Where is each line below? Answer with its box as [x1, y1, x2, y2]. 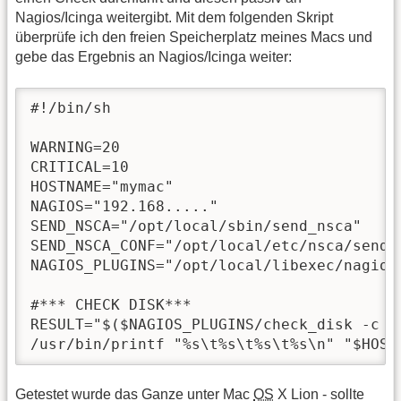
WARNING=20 [30, 138, 120, 156]
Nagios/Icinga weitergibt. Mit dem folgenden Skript [15, 10, 333, 26]
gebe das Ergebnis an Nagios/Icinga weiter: [15, 49, 292, 65]
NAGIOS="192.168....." [30, 197, 218, 215]
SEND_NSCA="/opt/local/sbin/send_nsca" [30, 217, 362, 235]
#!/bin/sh [30, 98, 111, 116]
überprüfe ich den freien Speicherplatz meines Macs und [15, 30, 372, 46]
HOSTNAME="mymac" [30, 177, 174, 195]
